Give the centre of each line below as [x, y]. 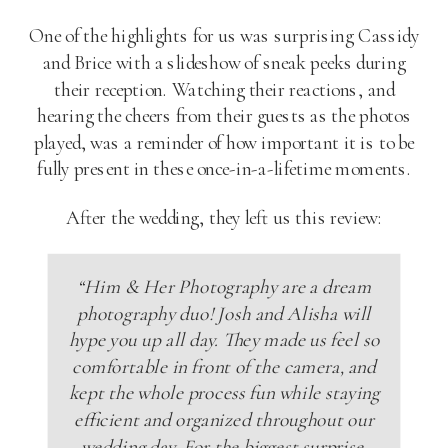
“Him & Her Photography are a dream [224, 285]
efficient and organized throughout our [224, 418]
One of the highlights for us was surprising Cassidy [224, 35]
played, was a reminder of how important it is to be [224, 141]
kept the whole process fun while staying [224, 392]
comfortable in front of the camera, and [224, 365]
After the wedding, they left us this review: [224, 217]
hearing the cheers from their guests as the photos [224, 115]
